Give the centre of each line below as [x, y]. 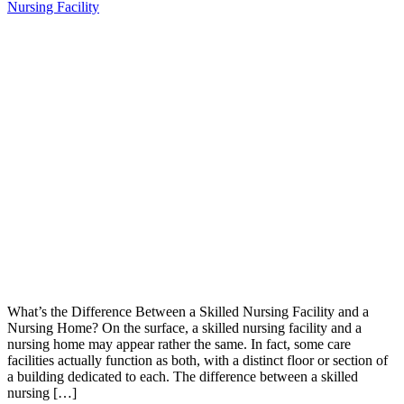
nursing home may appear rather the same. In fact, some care [179, 344]
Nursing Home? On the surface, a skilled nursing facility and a [184, 328]
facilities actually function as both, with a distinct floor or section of [197, 361]
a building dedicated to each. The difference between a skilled [183, 377]
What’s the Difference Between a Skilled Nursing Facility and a [188, 312]
